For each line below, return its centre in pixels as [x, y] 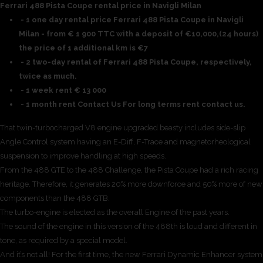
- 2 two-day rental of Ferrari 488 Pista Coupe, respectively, [135, 62]
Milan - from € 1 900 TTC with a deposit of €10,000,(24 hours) [139, 33]
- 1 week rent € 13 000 [63, 90]
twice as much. [48, 76]
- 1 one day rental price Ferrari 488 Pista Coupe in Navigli [131, 19]
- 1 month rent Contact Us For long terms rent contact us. [132, 104]
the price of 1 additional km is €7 [83, 48]
